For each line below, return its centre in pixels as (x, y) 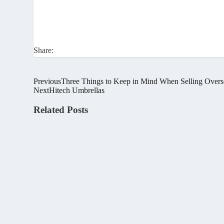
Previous (47, 81)
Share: (44, 50)
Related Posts (61, 109)
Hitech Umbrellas (77, 90)
